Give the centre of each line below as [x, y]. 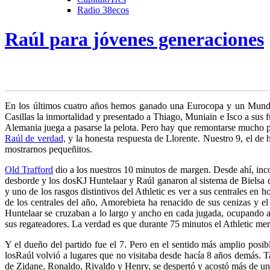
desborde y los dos [40, 180]
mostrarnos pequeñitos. [49, 149]
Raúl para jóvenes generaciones [134, 39]
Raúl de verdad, [35, 138]
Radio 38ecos [103, 10]
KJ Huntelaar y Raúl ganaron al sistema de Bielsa [170, 180]
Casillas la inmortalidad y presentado [75, 116]
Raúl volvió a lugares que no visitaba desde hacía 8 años [124, 255]
